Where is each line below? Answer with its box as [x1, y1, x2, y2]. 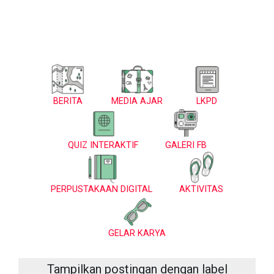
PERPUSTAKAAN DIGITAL [51, 184, 152, 194]
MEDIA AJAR [111, 96, 163, 106]
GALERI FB [165, 140, 207, 150]
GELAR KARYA [108, 228, 166, 239]
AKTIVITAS [179, 184, 223, 194]
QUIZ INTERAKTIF [67, 140, 138, 150]
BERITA [53, 96, 83, 106]
